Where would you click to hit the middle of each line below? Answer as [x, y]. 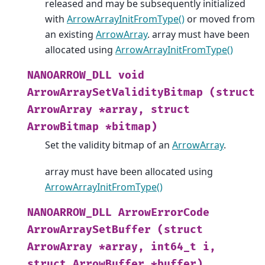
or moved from [220, 19]
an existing [70, 35]
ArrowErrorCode [164, 212]
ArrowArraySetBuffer [89, 230]
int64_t [174, 247]
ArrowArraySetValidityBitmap [115, 93]
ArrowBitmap [63, 127]
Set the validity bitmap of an [109, 145]
